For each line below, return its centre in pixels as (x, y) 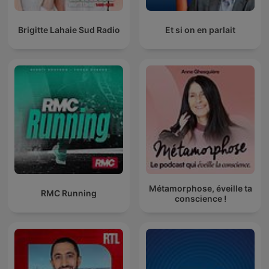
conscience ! (200, 198)
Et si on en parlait (200, 30)
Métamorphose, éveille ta (200, 188)
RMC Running (69, 193)
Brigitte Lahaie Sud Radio (69, 30)
